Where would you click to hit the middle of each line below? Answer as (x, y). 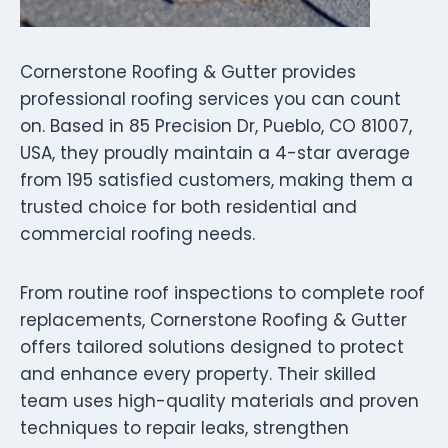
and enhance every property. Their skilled (198, 373)
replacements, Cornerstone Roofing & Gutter (213, 319)
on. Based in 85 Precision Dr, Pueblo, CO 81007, (216, 125)
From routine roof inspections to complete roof (222, 292)
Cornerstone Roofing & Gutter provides (188, 71)
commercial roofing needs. (137, 233)
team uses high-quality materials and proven (219, 400)
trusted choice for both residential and (188, 206)
